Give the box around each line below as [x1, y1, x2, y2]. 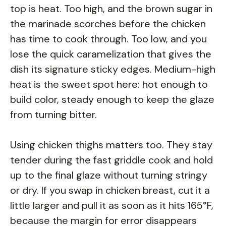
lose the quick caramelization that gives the [10, 47, 211, 61]
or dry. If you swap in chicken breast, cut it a [10, 183, 210, 197]
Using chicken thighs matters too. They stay [10, 138, 212, 151]
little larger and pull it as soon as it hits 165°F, [10, 198, 213, 212]
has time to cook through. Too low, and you [10, 32, 207, 45]
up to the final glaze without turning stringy [10, 168, 207, 182]
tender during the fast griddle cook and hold [10, 153, 213, 166]
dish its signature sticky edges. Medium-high [10, 62, 215, 76]
